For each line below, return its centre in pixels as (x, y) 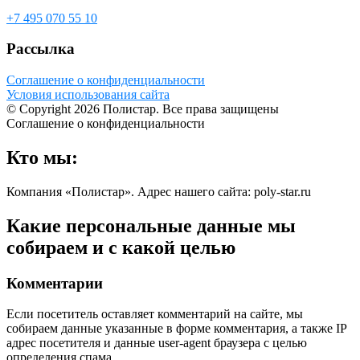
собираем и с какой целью (121, 247)
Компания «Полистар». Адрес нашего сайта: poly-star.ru (159, 191)
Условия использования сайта (88, 95)
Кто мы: (42, 157)
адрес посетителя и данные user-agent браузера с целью (157, 343)
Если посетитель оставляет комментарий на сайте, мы (155, 314)
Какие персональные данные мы (151, 225)
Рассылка (41, 49)
